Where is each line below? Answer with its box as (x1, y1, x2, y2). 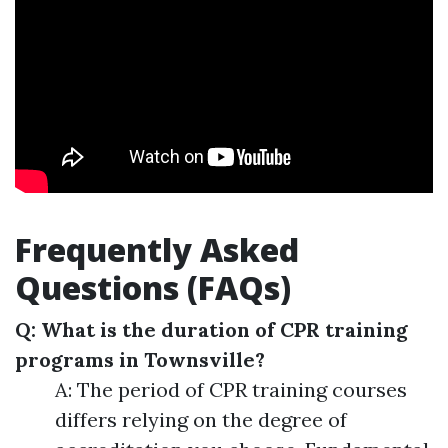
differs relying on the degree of (55, 407, 347, 433)
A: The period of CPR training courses (55, 377, 407, 403)
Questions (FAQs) (15, 266, 291, 310)
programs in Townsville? (15, 347, 265, 373)
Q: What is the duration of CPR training (15, 317, 408, 343)
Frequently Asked (15, 228, 299, 272)
